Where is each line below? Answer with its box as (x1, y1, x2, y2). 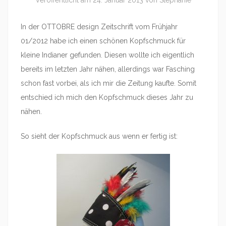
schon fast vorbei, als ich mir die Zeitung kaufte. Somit (21, 79, 196, 87)
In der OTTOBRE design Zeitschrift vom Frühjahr (21, 23, 178, 31)
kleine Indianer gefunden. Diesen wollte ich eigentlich (21, 51, 194, 59)
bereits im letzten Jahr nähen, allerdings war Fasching (21, 65, 195, 73)
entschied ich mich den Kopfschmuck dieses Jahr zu (21, 93, 193, 101)
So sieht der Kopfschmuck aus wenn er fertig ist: (21, 132, 178, 140)
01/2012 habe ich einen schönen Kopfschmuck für (21, 37, 186, 45)
